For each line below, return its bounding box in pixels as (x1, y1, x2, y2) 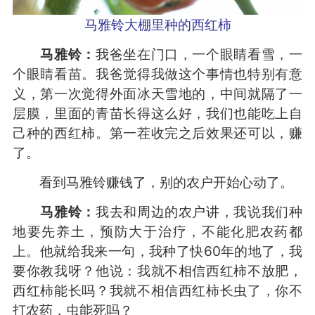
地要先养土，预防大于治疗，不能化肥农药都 (12, 223, 303, 240)
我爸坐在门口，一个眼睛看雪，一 (95, 46, 303, 63)
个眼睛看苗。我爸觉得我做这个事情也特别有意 (12, 65, 303, 83)
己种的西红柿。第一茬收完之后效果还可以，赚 (12, 124, 303, 142)
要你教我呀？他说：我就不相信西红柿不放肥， (12, 262, 303, 280)
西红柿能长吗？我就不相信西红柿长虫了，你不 (12, 282, 303, 300)
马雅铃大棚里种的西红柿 (84, 16, 231, 34)
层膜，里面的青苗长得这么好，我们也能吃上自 (12, 105, 303, 122)
